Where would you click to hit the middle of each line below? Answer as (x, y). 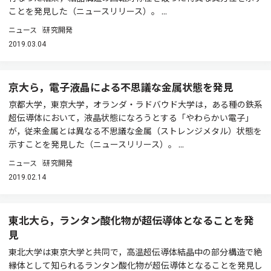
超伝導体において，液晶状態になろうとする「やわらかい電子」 (131, 117)
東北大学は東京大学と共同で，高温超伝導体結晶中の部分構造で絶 (135, 252)
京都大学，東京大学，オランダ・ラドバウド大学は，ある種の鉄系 (135, 104)
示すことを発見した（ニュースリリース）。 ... (96, 144)
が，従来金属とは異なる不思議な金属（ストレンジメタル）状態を (135, 131)
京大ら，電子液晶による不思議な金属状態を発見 (121, 87)
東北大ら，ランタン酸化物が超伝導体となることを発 (131, 220)
